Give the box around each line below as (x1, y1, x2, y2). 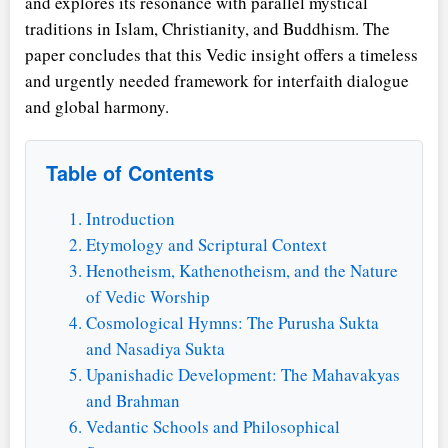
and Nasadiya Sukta (86, 336, 225, 360)
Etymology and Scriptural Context (86, 232, 327, 256)
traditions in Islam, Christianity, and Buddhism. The (25, 16, 390, 40)
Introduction (86, 206, 175, 230)
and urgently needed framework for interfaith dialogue (25, 68, 409, 92)
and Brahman (86, 388, 180, 412)
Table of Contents (46, 158, 214, 187)
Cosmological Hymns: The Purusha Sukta (86, 310, 379, 334)
